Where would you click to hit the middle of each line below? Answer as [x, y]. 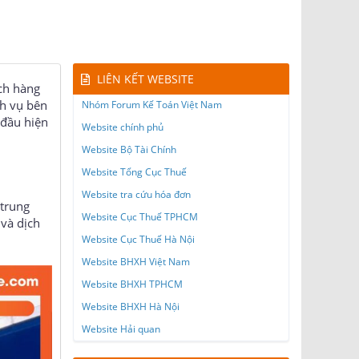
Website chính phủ [123, 127]
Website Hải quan [121, 329]
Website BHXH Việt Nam [136, 262]
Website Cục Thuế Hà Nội [138, 240]
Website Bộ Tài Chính [129, 150]
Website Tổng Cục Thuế [134, 172]
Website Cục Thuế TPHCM [140, 217]
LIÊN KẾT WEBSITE [145, 79]
